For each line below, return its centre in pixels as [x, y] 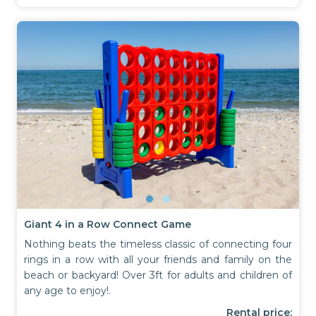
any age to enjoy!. [67, 291]
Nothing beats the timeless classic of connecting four [158, 244]
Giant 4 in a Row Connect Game [108, 225]
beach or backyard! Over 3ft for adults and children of [158, 275]
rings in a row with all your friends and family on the [158, 260]
